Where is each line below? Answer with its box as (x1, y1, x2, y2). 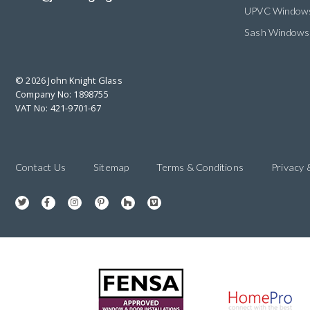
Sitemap (93, 161, 129, 174)
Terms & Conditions (156, 161, 244, 174)
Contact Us (15, 161, 66, 174)
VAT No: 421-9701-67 (15, 102, 101, 115)
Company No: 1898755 (15, 88, 109, 101)
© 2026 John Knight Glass (15, 74, 122, 87)
